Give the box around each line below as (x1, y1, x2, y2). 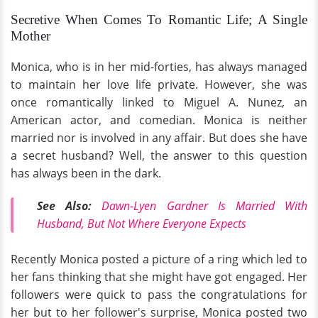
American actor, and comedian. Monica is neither (11, 112, 307, 128)
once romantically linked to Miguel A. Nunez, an (11, 94, 307, 110)
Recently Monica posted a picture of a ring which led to (11, 251, 307, 268)
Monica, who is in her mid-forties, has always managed (11, 59, 307, 75)
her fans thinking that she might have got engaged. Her (11, 269, 307, 285)
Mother (11, 28, 50, 43)
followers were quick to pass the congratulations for (11, 287, 307, 303)
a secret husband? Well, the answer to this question (11, 148, 307, 163)
